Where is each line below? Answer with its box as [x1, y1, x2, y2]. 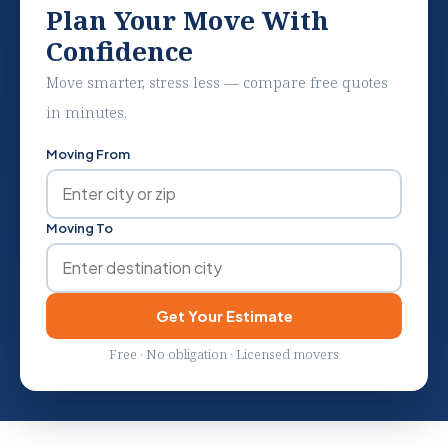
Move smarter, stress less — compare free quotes [46, 71, 388, 92]
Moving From [46, 145, 130, 162]
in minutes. [46, 101, 127, 122]
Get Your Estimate [225, 305, 293, 325]
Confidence [46, 32, 193, 69]
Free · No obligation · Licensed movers [109, 344, 339, 363]
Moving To [46, 219, 113, 236]
